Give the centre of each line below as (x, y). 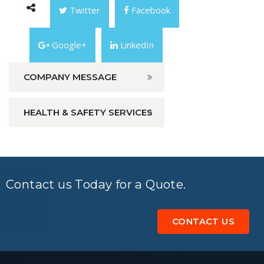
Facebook (150, 10)
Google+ (68, 44)
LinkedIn (136, 44)
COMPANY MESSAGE (70, 77)
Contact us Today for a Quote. (96, 184)
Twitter (84, 10)
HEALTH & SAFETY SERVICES (88, 112)
